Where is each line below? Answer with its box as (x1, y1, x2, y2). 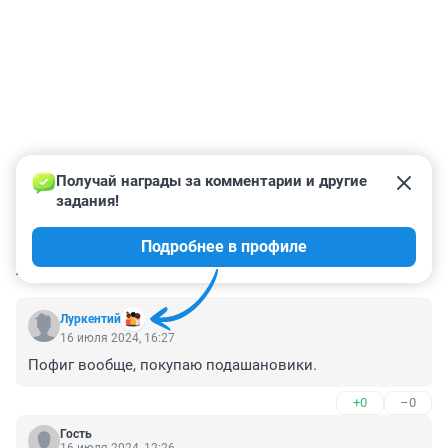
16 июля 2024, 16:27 (60, 331, 175, 346)
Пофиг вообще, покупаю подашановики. (28, 356, 317, 375)
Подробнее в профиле (141, 237, 307, 257)
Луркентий (60, 312, 121, 327)
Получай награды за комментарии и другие (56, 172, 371, 191)
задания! (56, 192, 119, 211)
